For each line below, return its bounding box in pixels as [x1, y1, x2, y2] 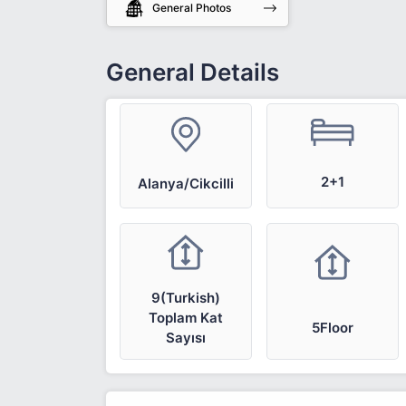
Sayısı [165, 329, 206, 346]
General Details [106, 57, 279, 86]
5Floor [311, 319, 353, 336]
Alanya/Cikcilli [137, 175, 234, 193]
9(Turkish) [150, 289, 220, 306]
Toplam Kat [148, 309, 223, 326]
